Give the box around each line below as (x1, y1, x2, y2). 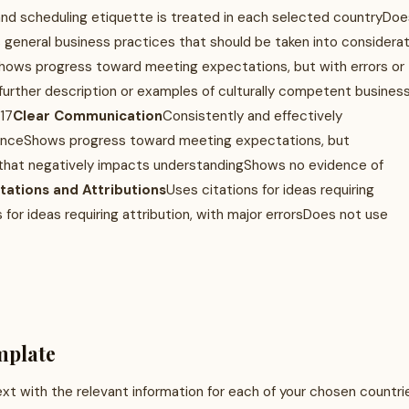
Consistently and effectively (163, 107, 342, 125)
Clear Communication (13, 107, 163, 125)
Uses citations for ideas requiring (166, 181, 374, 199)
